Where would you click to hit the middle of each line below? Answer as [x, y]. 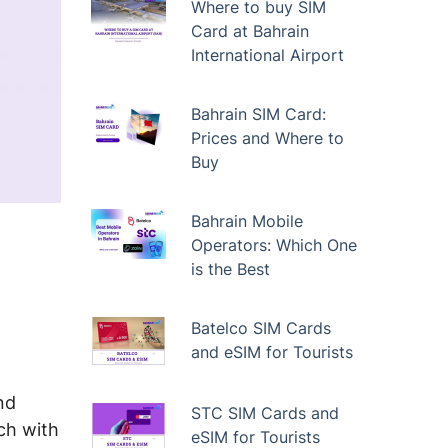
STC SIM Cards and [264, 413]
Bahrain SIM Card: [258, 114]
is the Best [230, 269]
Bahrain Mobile [246, 221]
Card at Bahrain [249, 31]
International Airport [267, 55]
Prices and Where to [267, 138]
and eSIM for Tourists [271, 352]
